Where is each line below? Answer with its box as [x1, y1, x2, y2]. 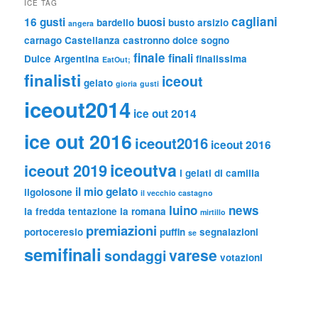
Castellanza [65, 33, 121, 48]
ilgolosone [24, 185, 73, 199]
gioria [116, 78, 138, 89]
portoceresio [24, 225, 84, 239]
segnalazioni [199, 225, 259, 239]
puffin [160, 225, 186, 239]
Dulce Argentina [24, 52, 100, 66]
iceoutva [110, 158, 177, 182]
